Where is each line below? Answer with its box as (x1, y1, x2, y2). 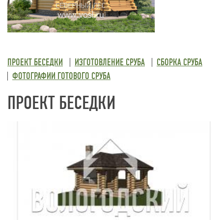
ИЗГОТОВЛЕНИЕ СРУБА (75, 56, 145, 67)
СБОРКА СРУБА (157, 56, 202, 67)
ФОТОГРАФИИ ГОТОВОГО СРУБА (12, 70, 110, 81)
